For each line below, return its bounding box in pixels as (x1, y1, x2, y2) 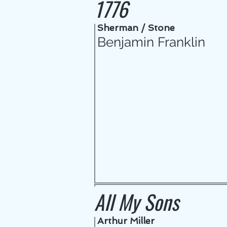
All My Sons (94, 186, 179, 217)
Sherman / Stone (97, 22, 175, 33)
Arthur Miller (97, 215, 155, 226)
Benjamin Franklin (97, 34, 205, 50)
